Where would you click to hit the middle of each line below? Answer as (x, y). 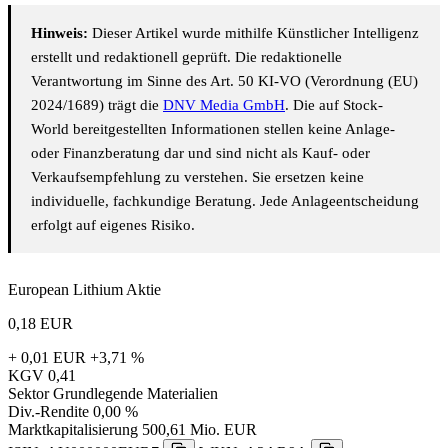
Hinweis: (59, 32)
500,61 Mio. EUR (199, 429)
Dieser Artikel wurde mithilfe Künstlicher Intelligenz (253, 32)
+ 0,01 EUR (47, 357)
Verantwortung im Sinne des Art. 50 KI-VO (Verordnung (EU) (224, 80)
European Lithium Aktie (84, 289)
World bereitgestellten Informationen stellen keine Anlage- (213, 128)
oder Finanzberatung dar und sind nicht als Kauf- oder (200, 152)
